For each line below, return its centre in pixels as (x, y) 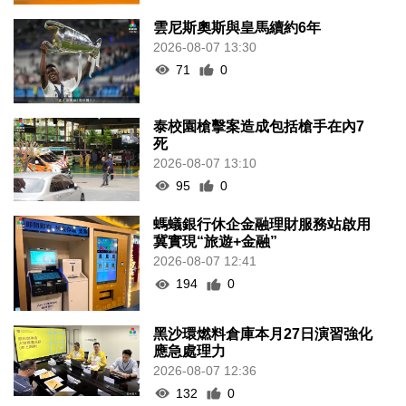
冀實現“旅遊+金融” (216, 242)
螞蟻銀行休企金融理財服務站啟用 (262, 225)
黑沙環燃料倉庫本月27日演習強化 (263, 333)
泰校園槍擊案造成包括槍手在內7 (259, 126)
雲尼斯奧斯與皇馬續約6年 (237, 27)
